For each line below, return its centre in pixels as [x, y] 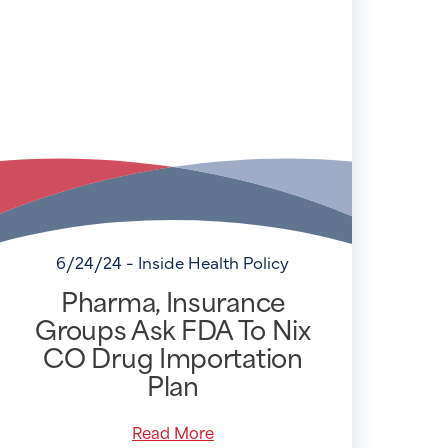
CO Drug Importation [173, 356]
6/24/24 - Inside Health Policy [173, 262]
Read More [172, 432]
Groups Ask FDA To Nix [173, 328]
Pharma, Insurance [173, 300]
